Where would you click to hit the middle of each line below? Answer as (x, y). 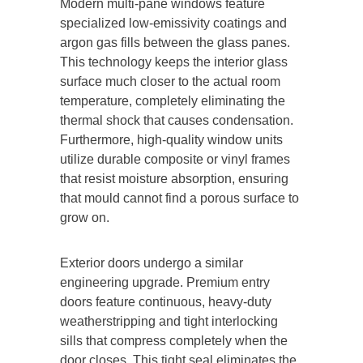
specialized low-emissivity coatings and (173, 23)
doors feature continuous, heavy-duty (166, 301)
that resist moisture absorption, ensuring (174, 178)
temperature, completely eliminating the (173, 100)
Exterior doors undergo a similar (152, 263)
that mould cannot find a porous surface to (179, 198)
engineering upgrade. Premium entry (165, 282)
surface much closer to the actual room (170, 81)
